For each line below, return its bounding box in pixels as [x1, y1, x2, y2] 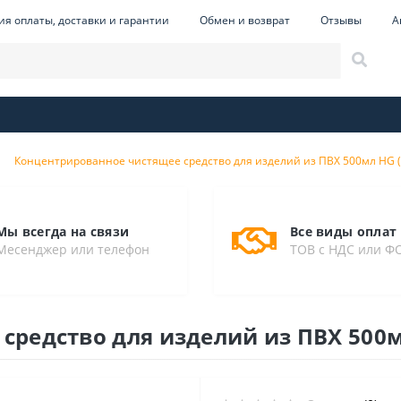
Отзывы [320, 13, 362, 28]
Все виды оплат [289, 223, 397, 240]
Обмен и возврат [199, 13, 290, 28]
